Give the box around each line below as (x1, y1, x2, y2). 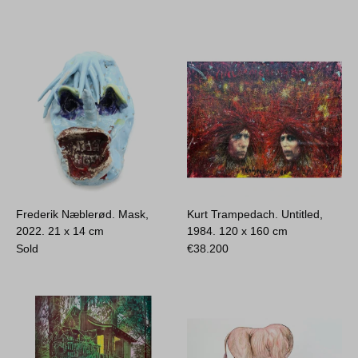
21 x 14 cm (48, 224, 105, 237)
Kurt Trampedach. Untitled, (187, 207, 324, 221)
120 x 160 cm (219, 224, 288, 237)
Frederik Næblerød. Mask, (16, 207, 149, 221)
